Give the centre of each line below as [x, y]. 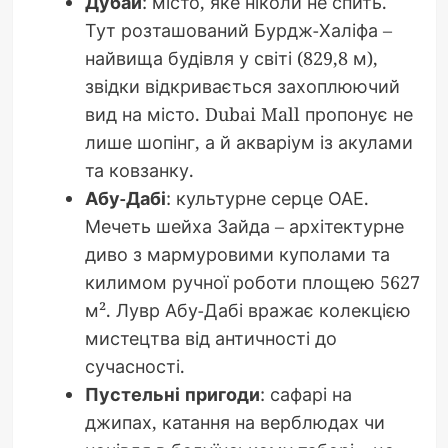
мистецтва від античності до [210, 338]
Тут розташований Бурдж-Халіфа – [238, 30]
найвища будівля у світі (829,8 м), [231, 58]
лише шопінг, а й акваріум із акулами [248, 142]
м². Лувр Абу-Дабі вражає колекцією [247, 310]
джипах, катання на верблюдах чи [234, 422]
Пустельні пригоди [172, 394]
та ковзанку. [139, 170]
